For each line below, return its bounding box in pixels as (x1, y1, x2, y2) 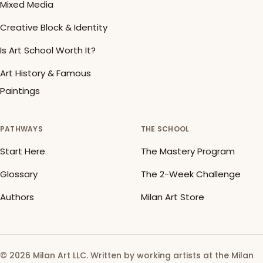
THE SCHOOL (141, 124, 190, 134)
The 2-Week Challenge (141, 168, 241, 181)
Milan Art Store (141, 191, 204, 204)
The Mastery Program (141, 145, 235, 158)
